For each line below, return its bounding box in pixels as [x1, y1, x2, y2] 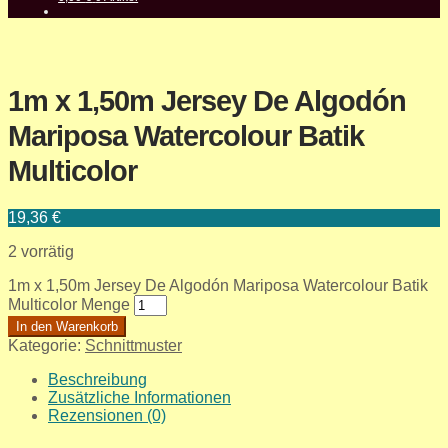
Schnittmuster [85, 336, 182, 354]
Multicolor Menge [8, 295, 130, 313]
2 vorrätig [8, 242, 74, 260]
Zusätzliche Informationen [48, 388, 231, 406]
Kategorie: [8, 336, 85, 354]
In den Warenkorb [16, 318, 118, 334]
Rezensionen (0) [48, 406, 166, 424]
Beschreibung [48, 370, 147, 388]
